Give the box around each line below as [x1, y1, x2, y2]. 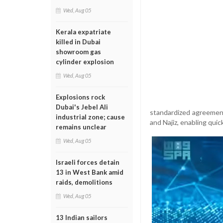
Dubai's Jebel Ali [56, 103, 108, 111]
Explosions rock [56, 93, 105, 101]
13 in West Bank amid [56, 168, 123, 176]
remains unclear [56, 123, 107, 131]
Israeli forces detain [56, 158, 119, 166]
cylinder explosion [56, 58, 114, 66]
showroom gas [56, 48, 101, 56]
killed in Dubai [56, 38, 101, 46]
